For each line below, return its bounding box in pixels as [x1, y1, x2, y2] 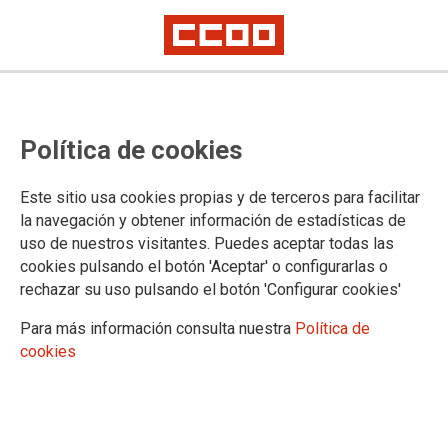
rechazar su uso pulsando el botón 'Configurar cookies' [20, 280, 401, 300]
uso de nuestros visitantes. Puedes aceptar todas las [20, 234, 394, 254]
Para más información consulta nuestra [20, 319, 295, 339]
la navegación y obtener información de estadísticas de [20, 211, 406, 231]
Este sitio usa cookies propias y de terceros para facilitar [20, 188, 420, 208]
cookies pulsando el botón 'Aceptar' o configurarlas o [20, 257, 388, 277]
